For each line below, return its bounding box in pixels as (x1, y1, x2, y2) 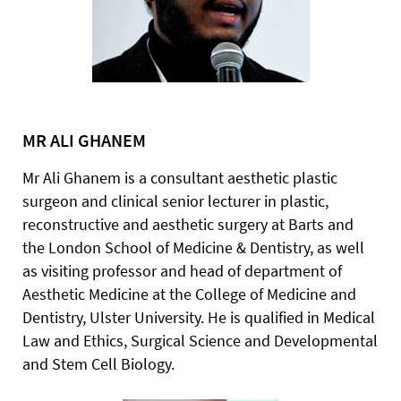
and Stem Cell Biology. (22, 354, 175, 374)
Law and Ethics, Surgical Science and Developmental (22, 330, 378, 351)
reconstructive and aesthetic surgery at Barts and (22, 214, 354, 235)
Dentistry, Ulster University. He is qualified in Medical (22, 307, 375, 328)
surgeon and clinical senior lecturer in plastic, (22, 191, 328, 211)
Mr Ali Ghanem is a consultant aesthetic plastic (22, 167, 337, 188)
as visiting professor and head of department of (22, 260, 342, 281)
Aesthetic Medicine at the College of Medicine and (22, 284, 356, 304)
